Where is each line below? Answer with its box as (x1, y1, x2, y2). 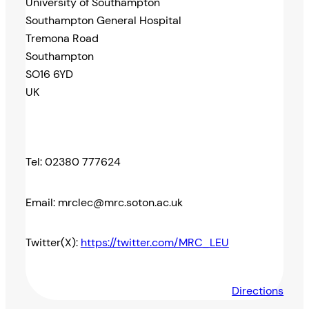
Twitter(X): (25, 235, 81, 250)
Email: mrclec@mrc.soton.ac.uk (25, 195, 183, 210)
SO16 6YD (25, 67, 73, 82)
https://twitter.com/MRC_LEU (80, 235, 229, 250)
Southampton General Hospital (25, 13, 181, 28)
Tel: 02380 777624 (25, 154, 121, 170)
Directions (232, 283, 284, 298)
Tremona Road (25, 31, 99, 46)
